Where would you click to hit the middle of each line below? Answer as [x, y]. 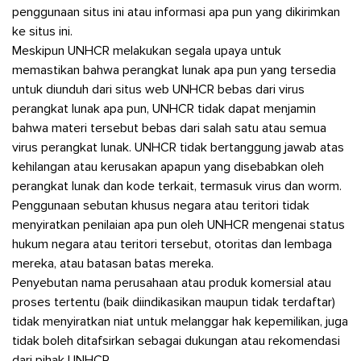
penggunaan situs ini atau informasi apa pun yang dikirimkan [176, 12]
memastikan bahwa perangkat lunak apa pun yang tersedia [174, 70]
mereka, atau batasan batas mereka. [113, 263]
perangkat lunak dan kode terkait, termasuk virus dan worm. [177, 186]
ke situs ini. [42, 31]
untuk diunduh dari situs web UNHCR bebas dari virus [158, 89]
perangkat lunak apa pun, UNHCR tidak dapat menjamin [164, 108]
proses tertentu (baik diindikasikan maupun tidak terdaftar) [174, 302]
